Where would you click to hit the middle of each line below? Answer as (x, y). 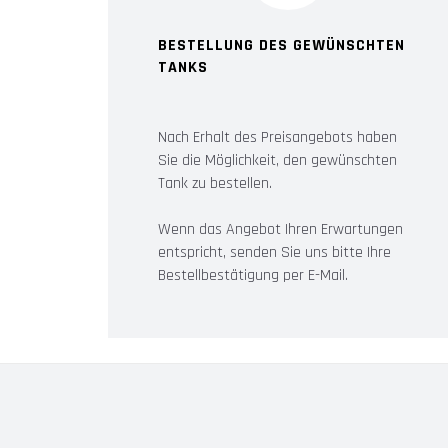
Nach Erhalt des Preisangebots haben (277, 137)
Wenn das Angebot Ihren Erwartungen (280, 229)
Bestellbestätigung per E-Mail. (253, 275)
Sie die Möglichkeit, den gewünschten (277, 160)
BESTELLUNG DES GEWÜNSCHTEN (281, 45)
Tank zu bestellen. (215, 183)
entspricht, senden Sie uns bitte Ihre (274, 252)
